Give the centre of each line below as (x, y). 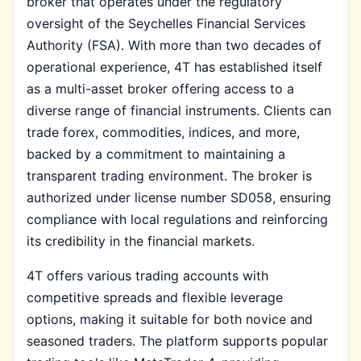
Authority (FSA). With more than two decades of (174, 45)
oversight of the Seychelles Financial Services (166, 23)
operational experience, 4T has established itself (174, 66)
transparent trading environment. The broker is (169, 175)
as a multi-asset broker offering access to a (160, 88)
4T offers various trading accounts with (147, 275)
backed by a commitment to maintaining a (156, 154)
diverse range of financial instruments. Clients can (179, 110)
